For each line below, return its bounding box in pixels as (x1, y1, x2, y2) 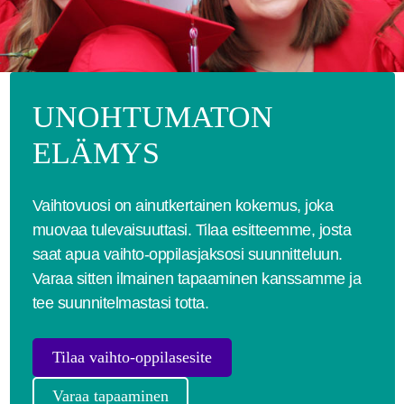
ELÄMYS (32, 136, 160, 170)
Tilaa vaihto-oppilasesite (51, 348, 212, 366)
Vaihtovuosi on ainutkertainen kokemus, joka (32, 197, 333, 215)
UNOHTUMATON (32, 100, 273, 133)
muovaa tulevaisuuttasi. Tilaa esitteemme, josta (32, 221, 351, 239)
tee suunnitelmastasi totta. (32, 294, 208, 312)
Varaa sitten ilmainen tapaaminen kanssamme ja (32, 270, 361, 288)
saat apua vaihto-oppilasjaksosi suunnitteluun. (32, 245, 343, 263)
